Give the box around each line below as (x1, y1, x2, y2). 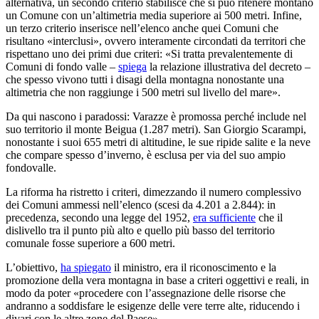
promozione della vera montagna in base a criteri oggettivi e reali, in (6, 274, 309, 287)
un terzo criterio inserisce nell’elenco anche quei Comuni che (6, 22, 278, 35)
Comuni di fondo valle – (6, 61, 118, 73)
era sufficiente (193, 211, 256, 224)
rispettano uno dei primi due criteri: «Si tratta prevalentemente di (6, 48, 293, 61)
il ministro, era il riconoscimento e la (111, 261, 276, 274)
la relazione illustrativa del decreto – (147, 61, 310, 73)
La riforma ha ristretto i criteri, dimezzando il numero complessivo (6, 186, 301, 199)
